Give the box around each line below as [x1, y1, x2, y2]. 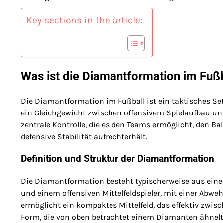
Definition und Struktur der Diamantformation [21, 153, 214, 165]
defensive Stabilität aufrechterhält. [21, 131, 147, 141]
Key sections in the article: [26, 14, 142, 26]
